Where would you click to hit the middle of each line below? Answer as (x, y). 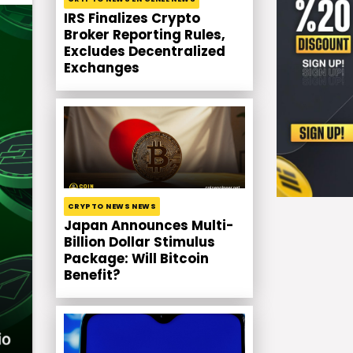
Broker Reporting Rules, (145, 35)
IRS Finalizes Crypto (132, 19)
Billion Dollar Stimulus (139, 243)
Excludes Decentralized (145, 52)
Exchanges (102, 69)
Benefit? (92, 276)
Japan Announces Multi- (149, 226)
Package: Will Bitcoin (136, 259)
